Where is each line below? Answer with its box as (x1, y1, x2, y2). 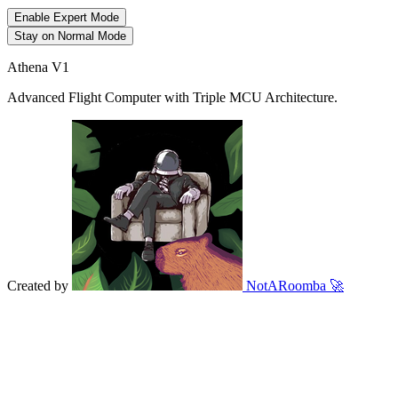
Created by (7, 278, 72, 293)
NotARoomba (246, 278, 326, 293)
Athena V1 (7, 60, 69, 75)
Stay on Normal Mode (14, 29, 126, 43)
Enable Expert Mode (14, 11, 119, 24)
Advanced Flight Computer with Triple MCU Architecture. (7, 90, 338, 105)
